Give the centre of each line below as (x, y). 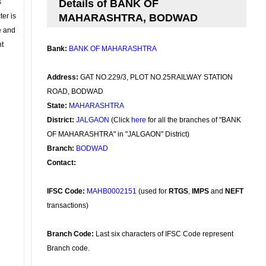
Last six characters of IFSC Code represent (164, 234)
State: (57, 106)
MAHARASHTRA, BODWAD (128, 18)
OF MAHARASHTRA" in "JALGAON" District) (118, 134)
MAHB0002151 (112, 191)
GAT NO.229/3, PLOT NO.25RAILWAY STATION (156, 77)
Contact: (61, 163)
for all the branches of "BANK (194, 120)
